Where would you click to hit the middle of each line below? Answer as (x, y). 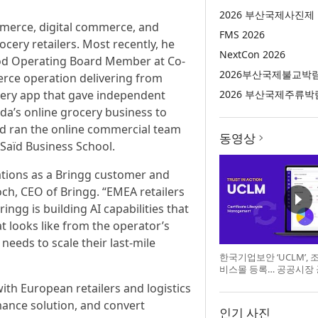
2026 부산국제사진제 (267, 15)
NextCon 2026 (252, 54)
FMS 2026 (242, 34)
